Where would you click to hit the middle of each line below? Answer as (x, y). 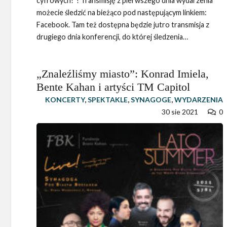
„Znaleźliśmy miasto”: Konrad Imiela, (123, 74)
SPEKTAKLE (107, 100)
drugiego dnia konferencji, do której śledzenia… (112, 37)
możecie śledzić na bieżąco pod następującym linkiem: (122, 13)
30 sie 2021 (180, 112)
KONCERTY (65, 100)
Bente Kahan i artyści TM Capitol (113, 87)
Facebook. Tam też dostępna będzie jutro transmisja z (123, 25)
